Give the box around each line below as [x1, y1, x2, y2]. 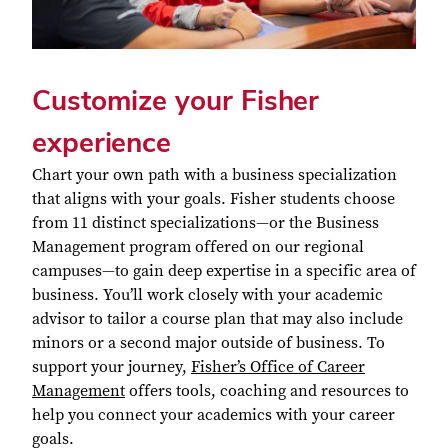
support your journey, [32, 356, 191, 377]
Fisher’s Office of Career [191, 356, 365, 377]
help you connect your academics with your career [32, 404, 395, 425]
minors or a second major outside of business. [32, 332, 367, 353]
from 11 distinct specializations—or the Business [32, 212, 379, 233]
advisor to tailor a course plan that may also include [32, 308, 403, 329]
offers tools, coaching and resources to [125, 380, 409, 401]
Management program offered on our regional [32, 236, 364, 257]
